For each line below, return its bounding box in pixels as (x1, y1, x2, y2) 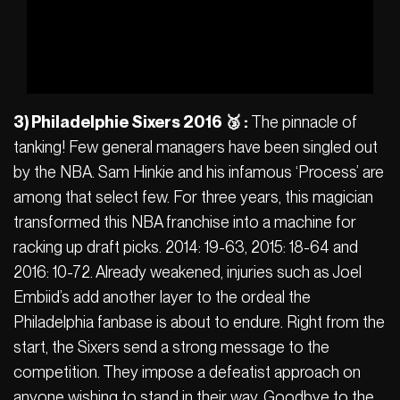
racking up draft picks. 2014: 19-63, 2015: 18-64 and (13, 237, 358, 256)
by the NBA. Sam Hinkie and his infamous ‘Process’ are (13, 162, 384, 181)
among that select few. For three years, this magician (13, 187, 373, 206)
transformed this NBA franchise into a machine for (13, 212, 356, 231)
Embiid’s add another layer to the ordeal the (13, 287, 311, 306)
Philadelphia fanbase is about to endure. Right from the (13, 312, 385, 331)
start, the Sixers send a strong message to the (13, 337, 329, 356)
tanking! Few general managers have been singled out (13, 137, 378, 156)
